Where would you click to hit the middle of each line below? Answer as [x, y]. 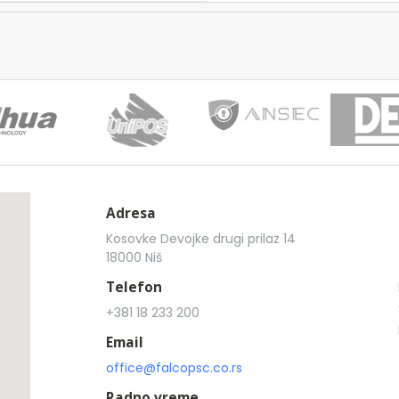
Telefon [134, 287]
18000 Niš [134, 257]
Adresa [131, 213]
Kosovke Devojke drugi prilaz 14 [201, 239]
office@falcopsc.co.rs [174, 368]
